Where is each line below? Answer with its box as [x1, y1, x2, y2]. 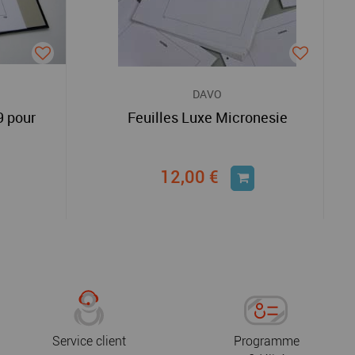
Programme [233, 334, 300, 349]
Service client [52, 334, 126, 349]
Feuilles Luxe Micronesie [127, 108, 288, 127]
